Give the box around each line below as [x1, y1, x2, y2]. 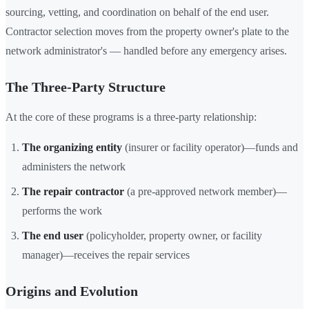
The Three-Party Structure [6, 79, 166, 95]
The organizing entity [22, 141, 122, 154]
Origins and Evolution [6, 283, 138, 299]
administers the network [22, 161, 126, 173]
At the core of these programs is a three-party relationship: [6, 111, 257, 123]
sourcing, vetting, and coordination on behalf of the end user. [6, 6, 269, 19]
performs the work [22, 205, 102, 217]
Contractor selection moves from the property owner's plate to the [6, 26, 289, 38]
